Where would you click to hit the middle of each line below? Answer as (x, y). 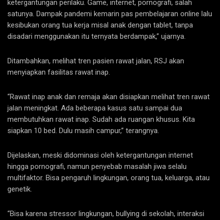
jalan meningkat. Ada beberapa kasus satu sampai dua (95, 108)
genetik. (20, 189)
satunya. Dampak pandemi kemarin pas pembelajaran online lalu (110, 14)
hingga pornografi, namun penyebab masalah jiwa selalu (97, 167)
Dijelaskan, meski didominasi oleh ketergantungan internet (100, 155)
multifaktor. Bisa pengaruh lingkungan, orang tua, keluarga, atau (109, 178)
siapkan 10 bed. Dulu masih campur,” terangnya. (83, 131)
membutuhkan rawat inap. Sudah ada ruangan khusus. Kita (101, 120)
